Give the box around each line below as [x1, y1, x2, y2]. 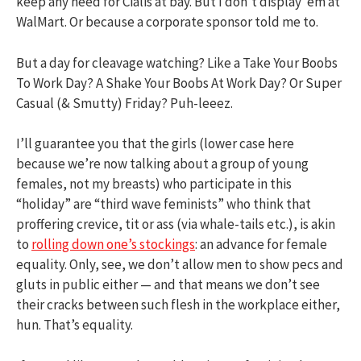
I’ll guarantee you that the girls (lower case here [16, 135, 294, 152]
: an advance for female [195, 235, 327, 253]
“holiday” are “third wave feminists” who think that [16, 195, 311, 213]
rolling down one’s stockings [31, 235, 195, 253]
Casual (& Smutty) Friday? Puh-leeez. [16, 93, 233, 112]
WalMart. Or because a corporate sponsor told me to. [16, 13, 318, 31]
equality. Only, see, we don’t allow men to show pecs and [16, 255, 343, 273]
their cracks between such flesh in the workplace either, [16, 296, 340, 313]
